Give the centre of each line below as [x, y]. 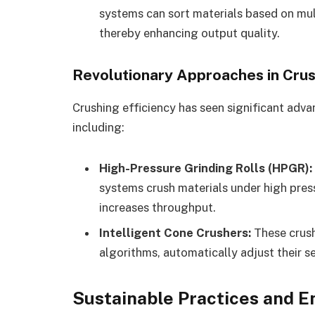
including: [98, 128]
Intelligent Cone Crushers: [175, 232]
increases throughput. [157, 208]
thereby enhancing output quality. [189, 33]
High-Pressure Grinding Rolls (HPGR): [206, 168]
